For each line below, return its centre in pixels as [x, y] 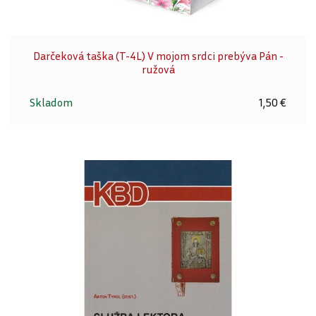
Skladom [51, 102]
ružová [158, 69]
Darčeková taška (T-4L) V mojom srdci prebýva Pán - [158, 56]
